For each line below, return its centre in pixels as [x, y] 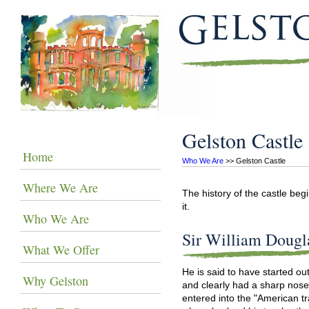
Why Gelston [56, 280]
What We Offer [61, 249]
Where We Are [61, 187]
